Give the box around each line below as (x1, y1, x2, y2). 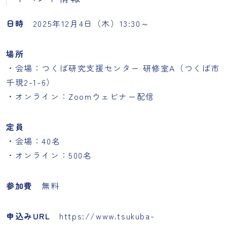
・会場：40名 (6, 135, 61, 147)
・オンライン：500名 (6, 149, 92, 161)
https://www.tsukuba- (59, 210, 155, 222)
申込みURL (6, 210, 51, 222)
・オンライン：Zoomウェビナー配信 (6, 90, 155, 102)
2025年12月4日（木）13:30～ (24, 17, 150, 29)
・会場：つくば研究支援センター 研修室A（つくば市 (6, 62, 220, 74)
